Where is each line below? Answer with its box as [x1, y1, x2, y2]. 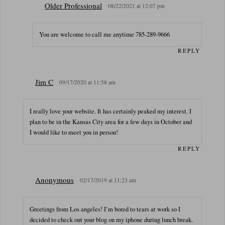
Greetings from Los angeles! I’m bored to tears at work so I [30, 204, 181, 213]
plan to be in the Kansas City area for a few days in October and [30, 117, 192, 126]
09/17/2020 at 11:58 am [59, 78, 116, 86]
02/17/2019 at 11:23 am [80, 176, 137, 184]
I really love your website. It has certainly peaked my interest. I [30, 106, 192, 116]
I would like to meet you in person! [30, 128, 119, 137]
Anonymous [35, 175, 74, 185]
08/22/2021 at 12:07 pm [108, 2, 165, 10]
